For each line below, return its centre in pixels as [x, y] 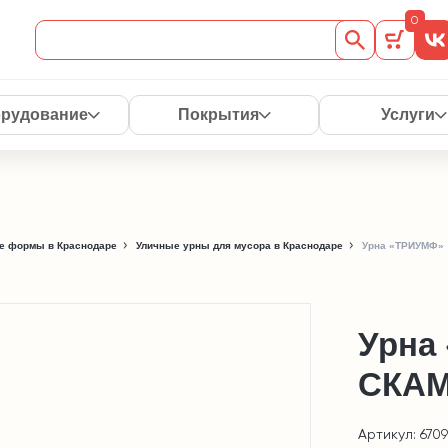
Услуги [408, 114]
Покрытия [218, 114]
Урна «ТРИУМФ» [403, 245]
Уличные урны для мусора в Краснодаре [239, 245]
